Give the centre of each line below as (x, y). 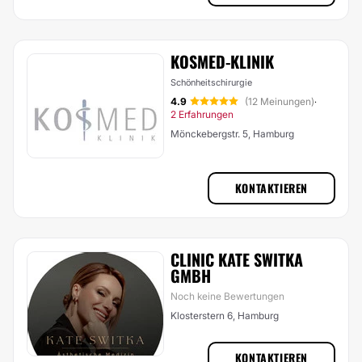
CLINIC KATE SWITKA (237, 259)
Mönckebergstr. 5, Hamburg (232, 134)
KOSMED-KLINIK (222, 61)
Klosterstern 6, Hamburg (225, 316)
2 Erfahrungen (202, 114)
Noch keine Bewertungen (227, 296)
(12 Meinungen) (280, 101)
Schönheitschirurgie (211, 82)
